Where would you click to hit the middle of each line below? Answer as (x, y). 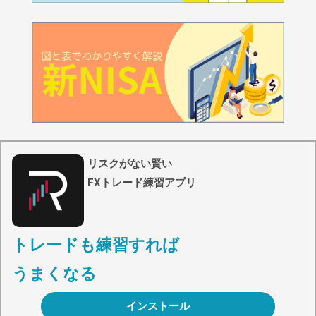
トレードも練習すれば (96, 245)
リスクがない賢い (130, 164)
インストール (158, 306)
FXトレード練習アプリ (142, 183)
